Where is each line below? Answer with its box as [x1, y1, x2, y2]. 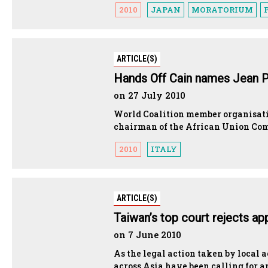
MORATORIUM [191, 4, 253, 15]
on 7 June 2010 [114, 228, 181, 240]
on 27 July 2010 [114, 89, 185, 101]
